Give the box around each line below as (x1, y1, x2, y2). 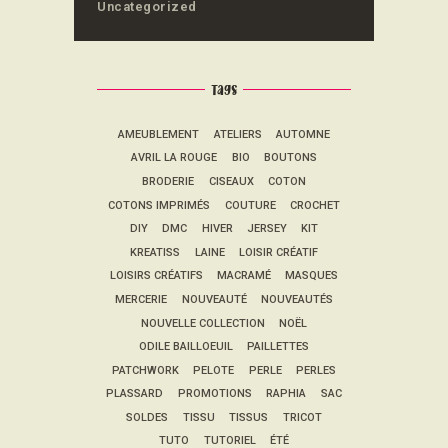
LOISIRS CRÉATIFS (109, 269, 203, 283)
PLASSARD (106, 387, 164, 401)
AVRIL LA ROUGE (131, 151, 218, 165)
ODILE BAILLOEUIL (138, 340, 233, 354)
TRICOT (282, 410, 322, 424)
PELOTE (193, 363, 235, 377)
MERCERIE (115, 292, 168, 306)
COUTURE (224, 198, 276, 212)
